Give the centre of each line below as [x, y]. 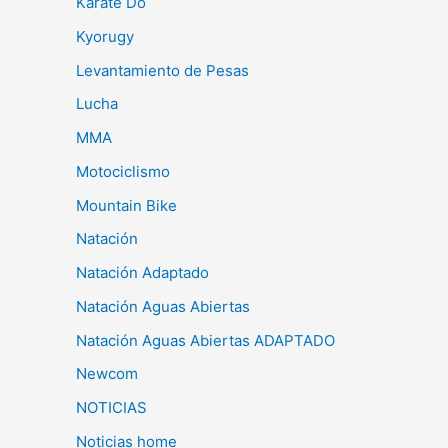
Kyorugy [105, 36]
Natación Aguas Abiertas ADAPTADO [205, 340]
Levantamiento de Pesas [162, 70]
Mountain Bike [126, 205]
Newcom [107, 374]
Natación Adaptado [142, 272]
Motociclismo [123, 171]
